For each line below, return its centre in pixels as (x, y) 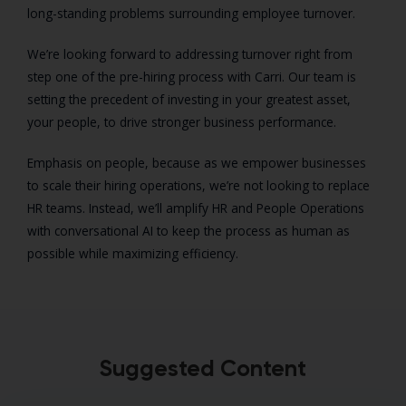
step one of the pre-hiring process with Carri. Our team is (192, 77)
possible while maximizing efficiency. (133, 254)
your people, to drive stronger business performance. (182, 122)
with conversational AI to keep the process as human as (188, 231)
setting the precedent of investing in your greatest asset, (189, 100)
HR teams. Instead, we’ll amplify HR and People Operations (196, 208)
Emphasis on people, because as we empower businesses (197, 163)
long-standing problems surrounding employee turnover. (193, 14)
